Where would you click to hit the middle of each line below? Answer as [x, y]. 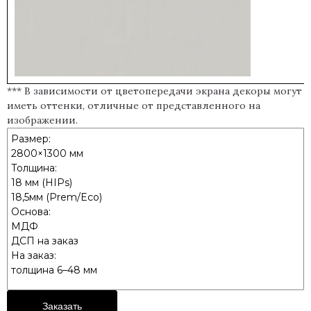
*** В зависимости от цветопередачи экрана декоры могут [154, 91]
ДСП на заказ [45, 241]
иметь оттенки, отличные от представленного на [134, 105]
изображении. [42, 120]
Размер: [31, 138]
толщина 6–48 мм [54, 270]
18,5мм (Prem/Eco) [57, 197]
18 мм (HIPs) [42, 182]
